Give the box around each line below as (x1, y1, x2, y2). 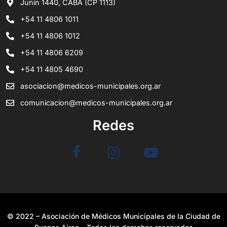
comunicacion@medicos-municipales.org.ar (20, 98, 172, 107)
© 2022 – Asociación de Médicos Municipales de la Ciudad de (7, 211, 220, 220)
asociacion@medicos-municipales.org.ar (20, 81, 161, 90)
